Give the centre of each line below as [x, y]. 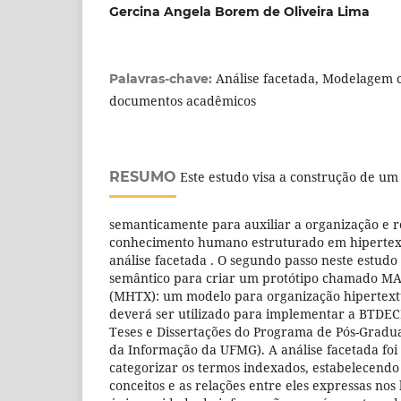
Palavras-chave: [162, 78]
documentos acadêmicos [183, 100]
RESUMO [143, 176]
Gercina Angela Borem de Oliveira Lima [239, 11]
